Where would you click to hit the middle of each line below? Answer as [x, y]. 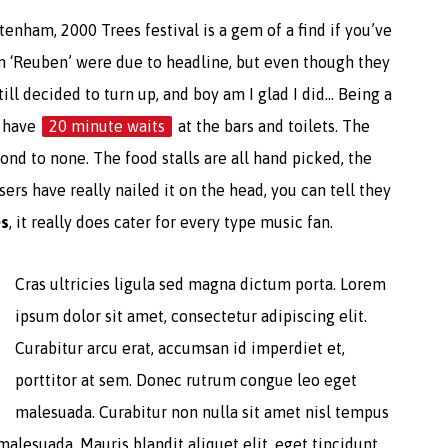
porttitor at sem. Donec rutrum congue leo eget [186, 380]
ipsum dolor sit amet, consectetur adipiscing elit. [191, 316]
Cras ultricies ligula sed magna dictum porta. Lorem [201, 284]
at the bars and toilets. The [272, 126]
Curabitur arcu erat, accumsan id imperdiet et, [180, 348]
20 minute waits [107, 126]
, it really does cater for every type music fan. [171, 222]
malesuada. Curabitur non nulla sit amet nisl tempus [202, 412]
